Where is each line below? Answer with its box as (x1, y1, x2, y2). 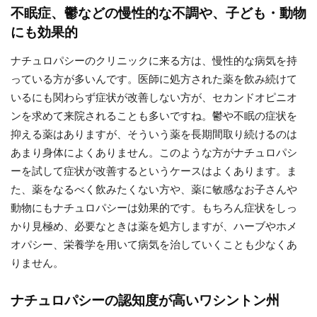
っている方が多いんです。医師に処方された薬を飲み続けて (11, 72, 297, 86)
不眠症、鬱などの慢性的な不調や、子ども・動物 (11, 5, 306, 21)
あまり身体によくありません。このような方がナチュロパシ (11, 146, 297, 159)
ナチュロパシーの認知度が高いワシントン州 (11, 292, 279, 309)
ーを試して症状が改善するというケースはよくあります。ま (11, 164, 297, 178)
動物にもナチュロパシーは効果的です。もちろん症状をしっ (11, 201, 297, 214)
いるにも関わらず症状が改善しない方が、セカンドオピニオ (11, 91, 297, 104)
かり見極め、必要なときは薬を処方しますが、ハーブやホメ (11, 219, 297, 233)
